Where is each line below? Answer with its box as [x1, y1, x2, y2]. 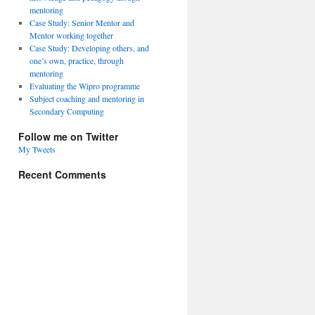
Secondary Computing [29, 105, 104, 117]
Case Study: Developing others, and [29, 42, 149, 53]
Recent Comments [18, 167, 106, 181]
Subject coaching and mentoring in [29, 93, 144, 104]
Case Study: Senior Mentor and [29, 17, 134, 28]
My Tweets [18, 143, 56, 155]
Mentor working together [29, 30, 113, 41]
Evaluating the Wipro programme [29, 80, 140, 91]
